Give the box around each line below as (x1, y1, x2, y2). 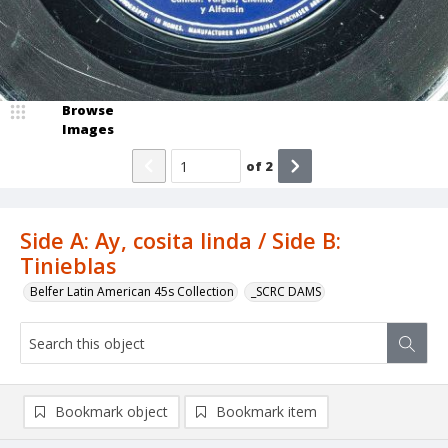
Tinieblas (20, 251, 116, 281)
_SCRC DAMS (251, 283, 321, 301)
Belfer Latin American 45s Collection (30, 283, 234, 301)
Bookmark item (216, 402, 317, 422)
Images (62, 120, 114, 139)
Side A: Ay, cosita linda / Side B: (20, 226, 341, 256)
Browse (62, 101, 114, 120)
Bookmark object (55, 402, 168, 422)
